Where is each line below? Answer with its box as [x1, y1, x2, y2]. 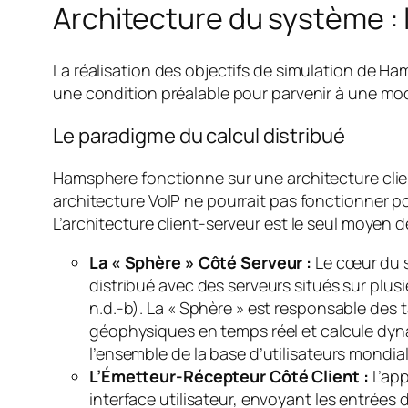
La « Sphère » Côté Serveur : [89, 250, 312, 273]
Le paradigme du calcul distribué [53, 121, 345, 149]
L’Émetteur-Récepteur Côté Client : [89, 364, 369, 387]
